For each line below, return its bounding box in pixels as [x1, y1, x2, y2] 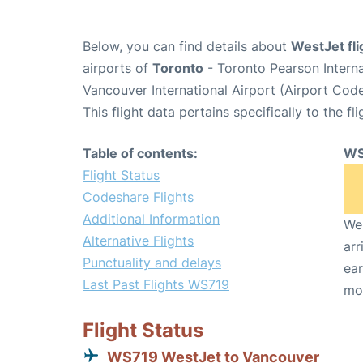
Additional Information [83, 211, 220, 227]
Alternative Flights [83, 233, 194, 249]
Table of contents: [83, 145, 198, 161]
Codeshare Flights [83, 189, 194, 205]
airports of [83, 60, 152, 76]
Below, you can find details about [83, 38, 291, 54]
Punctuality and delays [83, 254, 221, 271]
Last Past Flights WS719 [83, 276, 229, 293]
